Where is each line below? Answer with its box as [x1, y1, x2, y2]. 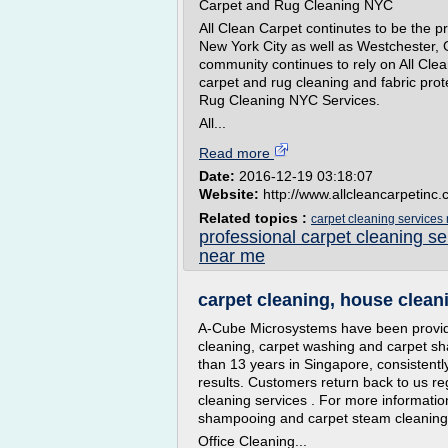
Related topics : [199, 210, 311, 226]
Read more [199, 145, 274, 161]
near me [199, 246, 265, 266]
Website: [199, 186, 263, 202]
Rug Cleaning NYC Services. [199, 92, 380, 108]
